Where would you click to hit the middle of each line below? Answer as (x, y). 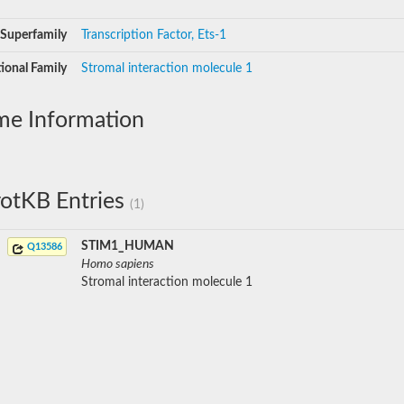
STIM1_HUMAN (128, 246)
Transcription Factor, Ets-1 (154, 35)
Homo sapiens (118, 264)
